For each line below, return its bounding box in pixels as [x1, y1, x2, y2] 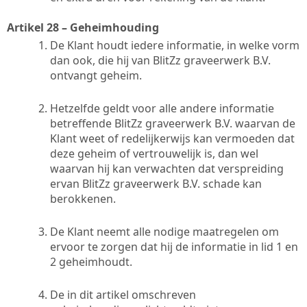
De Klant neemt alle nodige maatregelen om [50, 223, 279, 239]
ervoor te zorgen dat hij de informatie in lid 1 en [50, 238, 298, 254]
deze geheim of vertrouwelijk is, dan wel [50, 145, 258, 161]
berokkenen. [50, 191, 116, 206]
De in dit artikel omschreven [50, 286, 196, 302]
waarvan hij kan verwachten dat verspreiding [50, 160, 284, 176]
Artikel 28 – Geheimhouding [7, 19, 159, 35]
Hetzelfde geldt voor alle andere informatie [50, 100, 274, 116]
